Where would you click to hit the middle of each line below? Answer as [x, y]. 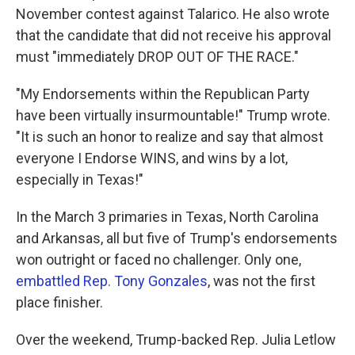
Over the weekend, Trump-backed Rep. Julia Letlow [176, 340]
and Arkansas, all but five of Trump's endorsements [177, 238]
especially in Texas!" [80, 179]
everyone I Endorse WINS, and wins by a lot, [152, 158]
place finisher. [59, 302]
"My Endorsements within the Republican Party [163, 94]
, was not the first [261, 281]
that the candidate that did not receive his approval [174, 35]
